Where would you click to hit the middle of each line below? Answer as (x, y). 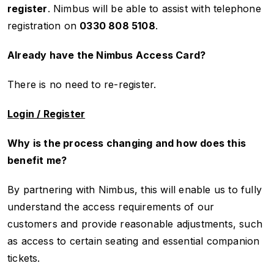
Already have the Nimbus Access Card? (107, 55)
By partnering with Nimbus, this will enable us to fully (135, 189)
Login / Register (46, 113)
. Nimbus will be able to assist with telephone (154, 8)
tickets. (24, 258)
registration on (44, 25)
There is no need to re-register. (82, 84)
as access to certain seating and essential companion (134, 241)
